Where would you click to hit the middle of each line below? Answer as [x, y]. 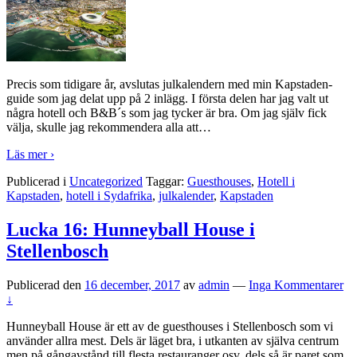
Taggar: [165, 182]
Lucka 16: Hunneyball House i [131, 230]
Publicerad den [45, 285]
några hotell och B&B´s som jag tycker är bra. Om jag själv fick [167, 113]
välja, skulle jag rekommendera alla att [102, 127]
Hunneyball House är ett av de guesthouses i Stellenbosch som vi [170, 327]
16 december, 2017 [132, 285]
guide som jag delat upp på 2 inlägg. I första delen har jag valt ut [167, 99]
